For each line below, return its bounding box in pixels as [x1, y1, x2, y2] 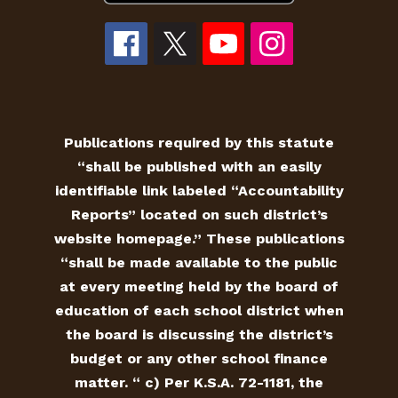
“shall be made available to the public [60, 253, 338, 271]
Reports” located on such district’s [70, 205, 328, 223]
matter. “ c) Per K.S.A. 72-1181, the [75, 373, 323, 391]
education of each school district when [54, 301, 344, 319]
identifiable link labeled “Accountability [54, 181, 344, 199]
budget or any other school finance [70, 349, 328, 367]
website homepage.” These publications [53, 229, 345, 247]
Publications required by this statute [64, 133, 334, 151]
